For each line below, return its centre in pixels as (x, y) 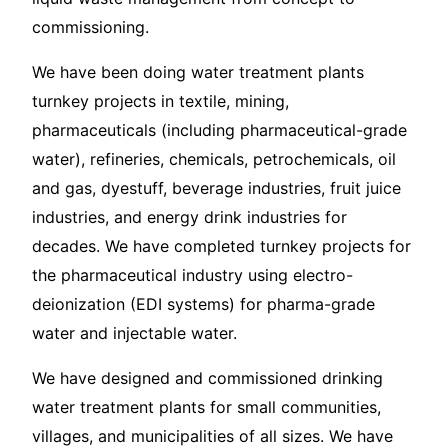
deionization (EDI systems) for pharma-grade (203, 304)
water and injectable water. (134, 333)
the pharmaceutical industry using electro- (192, 275)
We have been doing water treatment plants (198, 72)
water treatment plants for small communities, (206, 407)
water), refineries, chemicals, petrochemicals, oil (214, 159)
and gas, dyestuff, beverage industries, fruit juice (216, 188)
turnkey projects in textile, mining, (160, 101)
